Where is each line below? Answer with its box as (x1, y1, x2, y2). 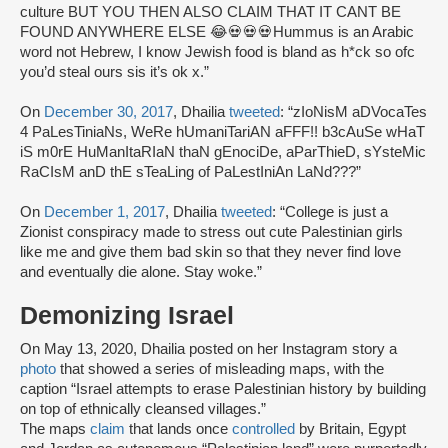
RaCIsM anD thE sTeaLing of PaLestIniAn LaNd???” (20, 164, 361, 181)
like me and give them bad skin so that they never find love (20, 244, 401, 261)
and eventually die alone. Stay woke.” (20, 264, 262, 281)
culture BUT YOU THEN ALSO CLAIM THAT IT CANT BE (20, 4, 401, 21)
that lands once (125, 421, 232, 438)
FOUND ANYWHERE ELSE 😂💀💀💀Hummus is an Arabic (20, 24, 414, 41)
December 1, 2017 (40, 204, 165, 221)
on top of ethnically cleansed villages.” (20, 401, 266, 418)
